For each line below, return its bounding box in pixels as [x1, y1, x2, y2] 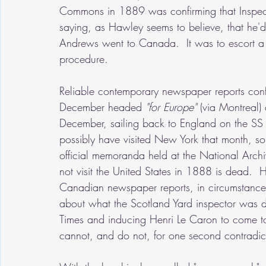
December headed [59, 100, 145, 115]
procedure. [59, 52, 115, 66]
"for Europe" [145, 100, 200, 115]
